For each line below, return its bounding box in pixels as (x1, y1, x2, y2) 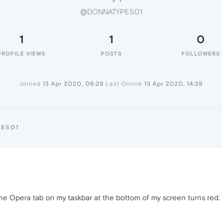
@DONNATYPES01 (80, 7, 142, 16)
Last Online (106, 80, 142, 87)
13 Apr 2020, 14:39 (144, 80, 203, 87)
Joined (19, 80, 41, 87)
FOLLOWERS (181, 51, 220, 56)
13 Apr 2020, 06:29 (43, 80, 104, 87)
